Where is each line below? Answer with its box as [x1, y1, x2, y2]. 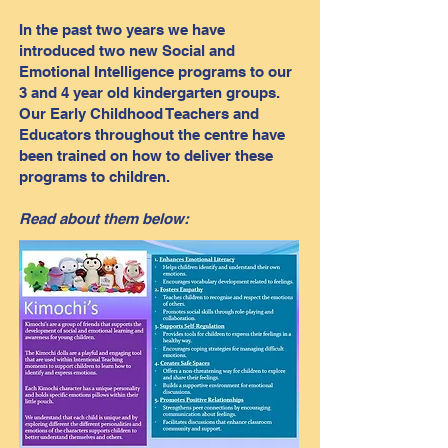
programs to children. [19, 168, 174, 185]
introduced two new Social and [19, 42, 235, 59]
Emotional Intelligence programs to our [19, 63, 292, 80]
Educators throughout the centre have [19, 126, 285, 143]
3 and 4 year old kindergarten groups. [19, 84, 280, 101]
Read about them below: [19, 210, 189, 227]
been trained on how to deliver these [19, 147, 273, 164]
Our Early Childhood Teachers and [19, 105, 259, 122]
